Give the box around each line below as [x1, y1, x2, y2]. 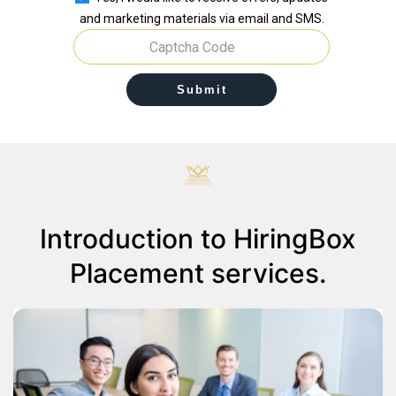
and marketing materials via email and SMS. [79, 11, 324, 27]
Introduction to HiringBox [40, 222, 356, 255]
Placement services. [70, 256, 326, 289]
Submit [176, 83, 227, 97]
